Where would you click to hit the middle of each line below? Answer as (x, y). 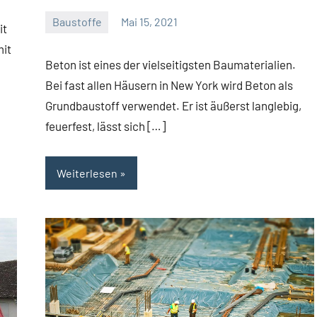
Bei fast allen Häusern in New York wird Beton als (169, 85)
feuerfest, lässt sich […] (105, 126)
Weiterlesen (87, 173)
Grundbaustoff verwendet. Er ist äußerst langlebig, (173, 105)
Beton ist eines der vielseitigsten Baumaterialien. (171, 64)
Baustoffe (77, 22)
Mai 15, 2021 (150, 22)
